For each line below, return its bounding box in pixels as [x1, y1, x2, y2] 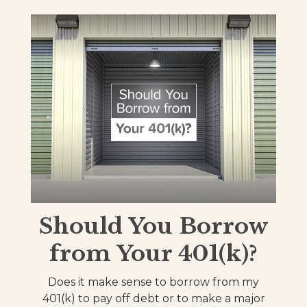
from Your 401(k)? [49, 239, 258, 267]
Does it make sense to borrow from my [48, 275, 259, 288]
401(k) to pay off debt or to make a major [42, 291, 265, 305]
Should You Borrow [38, 212, 269, 240]
